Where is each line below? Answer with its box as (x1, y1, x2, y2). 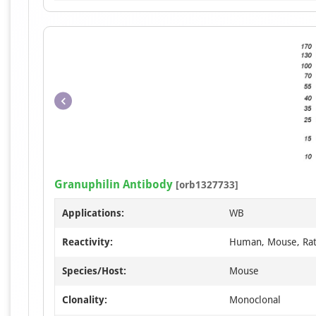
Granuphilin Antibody (54, 178, 173, 191)
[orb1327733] (173, 179, 238, 190)
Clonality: (62, 294, 107, 305)
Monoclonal (229, 294, 281, 305)
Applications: (62, 207, 124, 219)
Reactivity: (62, 236, 113, 248)
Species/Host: (62, 265, 126, 276)
